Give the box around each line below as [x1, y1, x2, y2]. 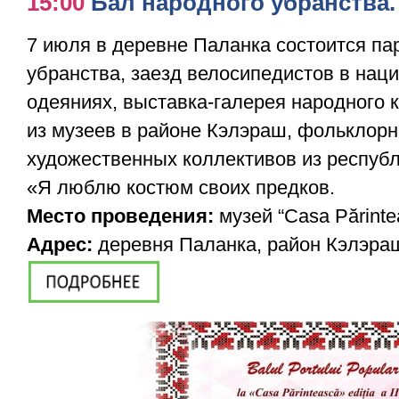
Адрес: [27, 232, 98, 256]
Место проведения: [27, 204, 214, 227]
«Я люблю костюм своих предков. [27, 175, 335, 199]
